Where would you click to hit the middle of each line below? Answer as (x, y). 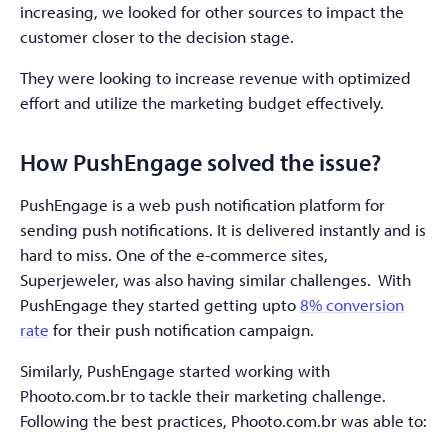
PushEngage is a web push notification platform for (202, 204)
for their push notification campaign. (181, 329)
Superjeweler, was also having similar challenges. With (215, 279)
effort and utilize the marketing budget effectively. (202, 102)
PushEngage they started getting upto (160, 304)
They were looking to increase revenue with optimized (215, 77)
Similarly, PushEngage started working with (175, 370)
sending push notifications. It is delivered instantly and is (223, 229)
